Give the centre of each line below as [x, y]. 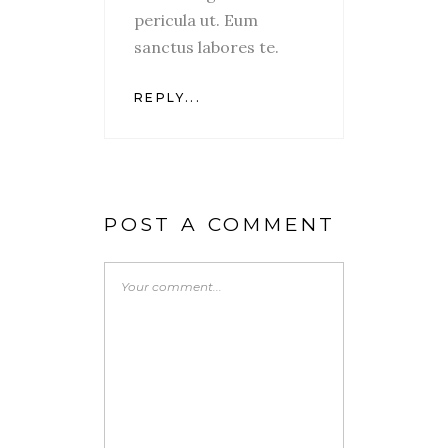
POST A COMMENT [220, 224]
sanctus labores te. [206, 46]
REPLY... [168, 97]
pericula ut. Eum [196, 19]
